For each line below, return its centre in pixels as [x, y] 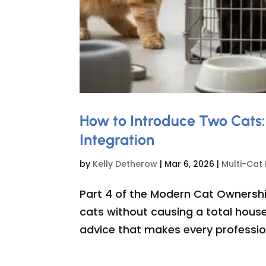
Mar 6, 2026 [190, 164]
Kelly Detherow [125, 164]
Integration [117, 139]
